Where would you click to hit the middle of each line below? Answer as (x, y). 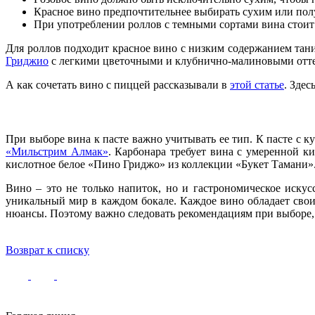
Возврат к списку (47, 250)
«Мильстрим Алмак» (57, 152)
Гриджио (27, 60)
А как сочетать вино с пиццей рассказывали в (118, 84)
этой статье (257, 84)
